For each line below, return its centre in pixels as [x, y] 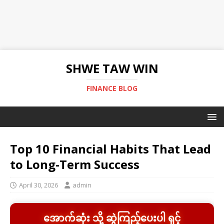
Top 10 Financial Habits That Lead [110, 149]
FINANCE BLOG [112, 88]
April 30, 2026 [38, 185]
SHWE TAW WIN [112, 68]
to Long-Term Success [75, 164]
